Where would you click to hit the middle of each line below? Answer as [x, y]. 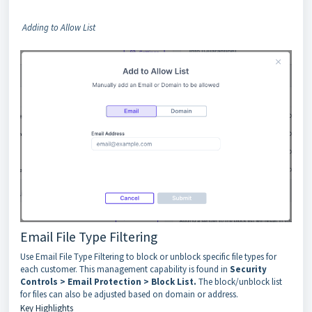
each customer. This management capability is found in [125, 269]
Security [248, 269]
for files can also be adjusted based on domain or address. [129, 294]
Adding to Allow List [59, 27]
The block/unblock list [240, 281]
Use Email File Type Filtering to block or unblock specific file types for [148, 256]
